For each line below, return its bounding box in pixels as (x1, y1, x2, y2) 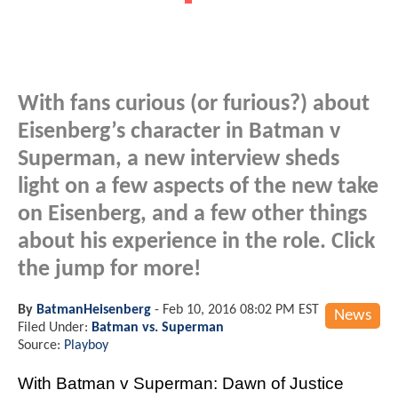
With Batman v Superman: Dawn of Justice (18, 373, 344, 393)
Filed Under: (18, 320, 92, 335)
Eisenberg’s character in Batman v (18, 120, 340, 143)
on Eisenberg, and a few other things (18, 203, 367, 226)
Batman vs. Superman (92, 320, 224, 335)
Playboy (64, 338, 108, 353)
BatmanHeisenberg (36, 302, 151, 317)
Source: (18, 338, 64, 353)
